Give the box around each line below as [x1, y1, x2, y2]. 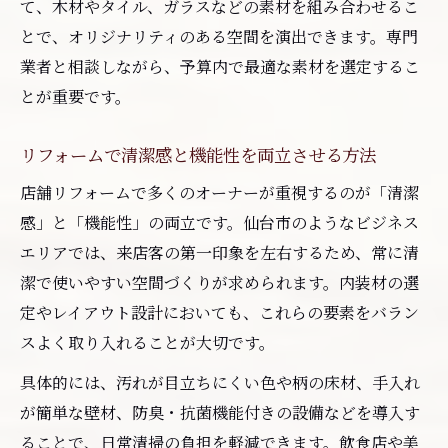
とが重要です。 [20, 84, 131, 108]
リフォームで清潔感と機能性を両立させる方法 [20, 141, 376, 167]
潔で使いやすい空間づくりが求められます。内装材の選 [20, 270, 419, 294]
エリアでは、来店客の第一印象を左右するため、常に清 [20, 240, 419, 264]
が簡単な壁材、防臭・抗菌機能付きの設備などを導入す [20, 400, 420, 424]
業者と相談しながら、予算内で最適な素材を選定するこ [20, 54, 420, 78]
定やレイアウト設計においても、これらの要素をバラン [20, 300, 419, 324]
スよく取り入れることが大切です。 [20, 330, 275, 354]
